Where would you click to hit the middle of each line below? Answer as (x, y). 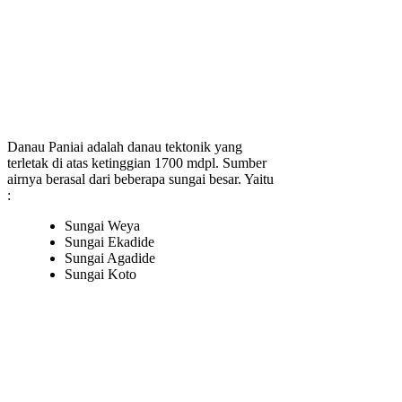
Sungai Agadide (110, 258)
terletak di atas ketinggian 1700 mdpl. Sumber (137, 163)
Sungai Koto (100, 275)
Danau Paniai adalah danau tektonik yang (125, 147)
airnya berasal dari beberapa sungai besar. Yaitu (140, 179)
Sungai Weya (102, 226)
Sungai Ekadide (109, 242)
